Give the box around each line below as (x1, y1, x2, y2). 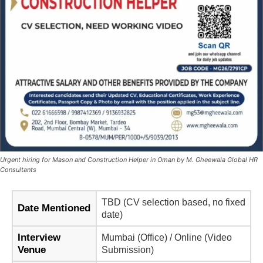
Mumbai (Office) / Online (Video (102, 232, 232, 243)
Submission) (102, 245, 154, 255)
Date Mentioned (18, 203, 90, 214)
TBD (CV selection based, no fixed (102, 197, 245, 208)
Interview (18, 232, 60, 244)
